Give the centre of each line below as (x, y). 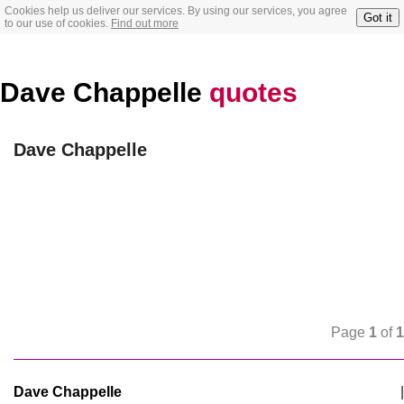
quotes (253, 92)
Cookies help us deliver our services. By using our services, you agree (176, 11)
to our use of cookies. (58, 23)
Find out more (145, 23)
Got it (378, 17)
